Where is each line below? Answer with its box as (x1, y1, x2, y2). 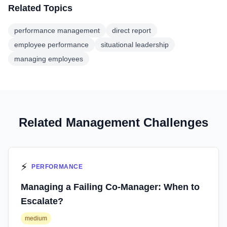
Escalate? (21, 196, 63, 206)
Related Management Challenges (19, 116, 208, 129)
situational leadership (101, 41, 169, 49)
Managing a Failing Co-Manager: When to (21, 182, 200, 192)
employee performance (14, 41, 89, 49)
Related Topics (8, 3, 72, 13)
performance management (14, 26, 100, 34)
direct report (112, 26, 151, 34)
